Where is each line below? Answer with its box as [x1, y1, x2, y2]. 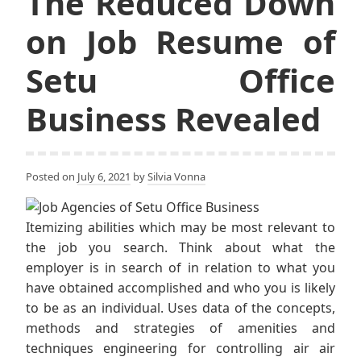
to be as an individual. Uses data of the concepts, [26, 299, 335, 317]
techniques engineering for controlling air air [26, 339, 335, 358]
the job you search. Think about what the [26, 239, 335, 257]
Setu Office [26, 58, 335, 103]
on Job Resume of [26, 19, 335, 64]
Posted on [26, 169, 77, 185]
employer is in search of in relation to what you [26, 259, 335, 277]
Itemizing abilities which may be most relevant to [26, 218, 335, 237]
